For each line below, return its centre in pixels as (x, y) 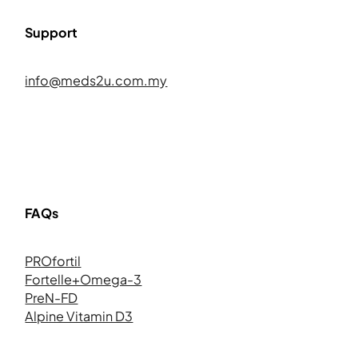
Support (52, 33)
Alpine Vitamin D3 (79, 316)
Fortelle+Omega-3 (84, 280)
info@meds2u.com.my (96, 81)
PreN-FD (52, 298)
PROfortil (53, 261)
